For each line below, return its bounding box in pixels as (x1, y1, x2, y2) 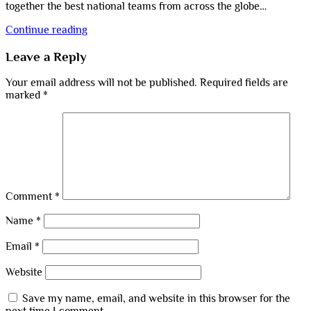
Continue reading (6, 23, 87, 36)
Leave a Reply (6, 49, 87, 64)
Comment (6, 190, 55, 203)
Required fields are (200, 76, 288, 90)
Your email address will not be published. (6, 76, 197, 90)
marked (6, 89, 43, 102)
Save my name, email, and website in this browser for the (22, 292, 290, 305)
